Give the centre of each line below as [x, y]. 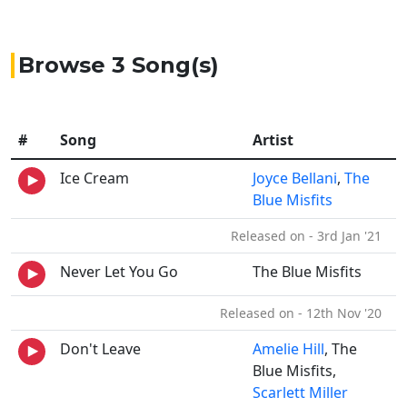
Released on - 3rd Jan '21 [310, 236]
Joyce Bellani [295, 178]
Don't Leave [100, 349]
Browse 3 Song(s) [119, 65]
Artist [273, 140]
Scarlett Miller [300, 392]
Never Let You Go [119, 272]
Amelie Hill [288, 349]
